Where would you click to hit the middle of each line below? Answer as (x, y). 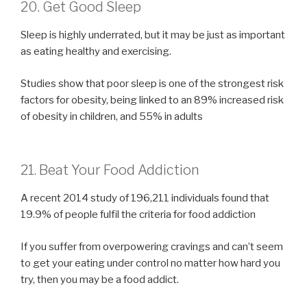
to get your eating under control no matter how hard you (150, 263)
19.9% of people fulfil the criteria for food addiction (138, 215)
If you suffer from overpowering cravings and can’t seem (152, 246)
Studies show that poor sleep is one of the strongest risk (152, 83)
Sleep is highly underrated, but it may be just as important (153, 35)
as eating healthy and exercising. (96, 52)
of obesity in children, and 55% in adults (112, 116)
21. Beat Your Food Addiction (110, 170)
